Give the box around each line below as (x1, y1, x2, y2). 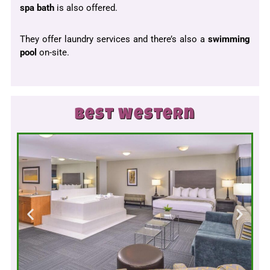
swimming (208, 34, 250, 45)
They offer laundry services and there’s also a (20, 34, 208, 45)
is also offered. (54, 2, 118, 14)
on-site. (37, 47, 69, 58)
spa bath (20, 2, 54, 14)
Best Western (75, 108, 195, 124)
